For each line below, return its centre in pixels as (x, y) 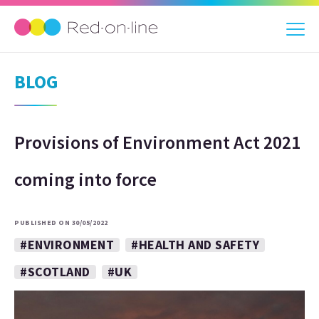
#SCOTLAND (55, 272)
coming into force (85, 179)
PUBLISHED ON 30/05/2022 (61, 223)
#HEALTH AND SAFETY (195, 245)
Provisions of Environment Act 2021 (157, 142)
